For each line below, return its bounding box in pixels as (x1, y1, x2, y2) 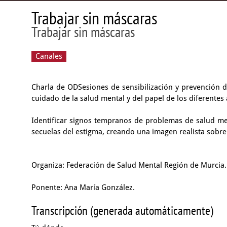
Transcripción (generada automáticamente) (31, 203, 213, 218)
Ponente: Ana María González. (31, 183, 135, 192)
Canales (35, 52, 62, 61)
